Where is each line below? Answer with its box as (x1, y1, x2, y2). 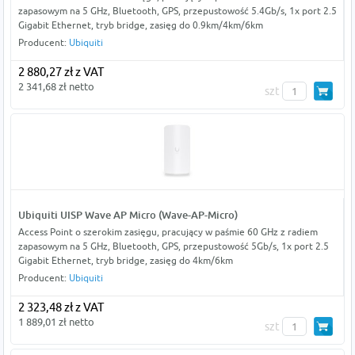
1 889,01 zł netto (17, 315, 94, 329)
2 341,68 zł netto (17, 80, 94, 94)
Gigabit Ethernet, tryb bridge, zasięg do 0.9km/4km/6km (17, 19, 263, 32)
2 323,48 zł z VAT (17, 300, 104, 315)
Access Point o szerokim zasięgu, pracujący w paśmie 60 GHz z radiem (17, 226, 318, 239)
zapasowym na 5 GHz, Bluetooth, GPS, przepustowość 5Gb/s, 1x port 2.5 (17, 240, 329, 253)
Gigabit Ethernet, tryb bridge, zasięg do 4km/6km (17, 254, 233, 267)
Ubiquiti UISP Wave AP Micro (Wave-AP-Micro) (17, 208, 238, 222)
